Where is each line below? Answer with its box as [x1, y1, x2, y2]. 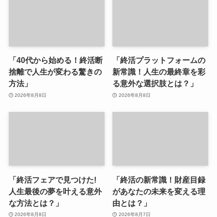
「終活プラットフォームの [112, 56, 206, 65]
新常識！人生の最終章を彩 [112, 67, 206, 77]
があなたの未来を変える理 [112, 186, 206, 196]
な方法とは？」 [8, 198, 63, 207]
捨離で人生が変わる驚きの [8, 67, 102, 77]
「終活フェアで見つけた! [8, 175, 96, 184]
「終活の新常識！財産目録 [112, 175, 206, 184]
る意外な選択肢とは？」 [112, 79, 198, 88]
